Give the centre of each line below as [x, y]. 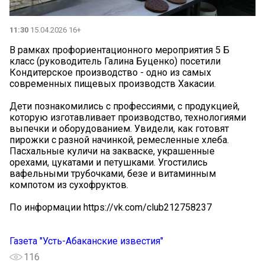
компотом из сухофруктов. [69, 185]
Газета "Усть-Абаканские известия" [86, 241]
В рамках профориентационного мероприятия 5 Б [119, 50]
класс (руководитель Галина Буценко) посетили [115, 61]
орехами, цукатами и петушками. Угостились [109, 162]
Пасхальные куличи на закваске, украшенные [112, 151]
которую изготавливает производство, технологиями [128, 117]
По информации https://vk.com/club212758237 [111, 207]
